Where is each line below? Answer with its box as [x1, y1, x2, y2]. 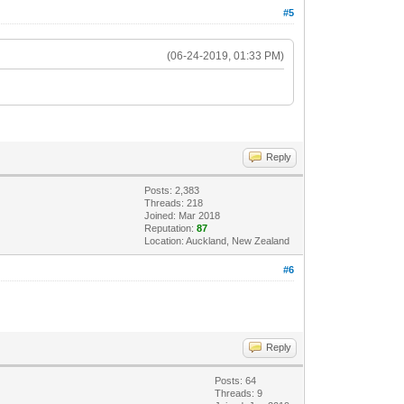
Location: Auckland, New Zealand [144, 234, 290, 246]
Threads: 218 [144, 197, 204, 208]
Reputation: [144, 222, 197, 234]
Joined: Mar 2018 [144, 209, 221, 221]
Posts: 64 [215, 374, 257, 386]
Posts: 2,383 [144, 184, 200, 196]
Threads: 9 [215, 387, 263, 399]
